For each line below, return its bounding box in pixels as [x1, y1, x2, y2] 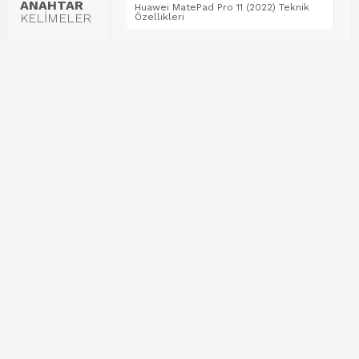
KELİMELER [20, 10, 91, 26]
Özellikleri [135, 11, 184, 22]
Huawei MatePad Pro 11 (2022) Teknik [135, 2, 309, 13]
